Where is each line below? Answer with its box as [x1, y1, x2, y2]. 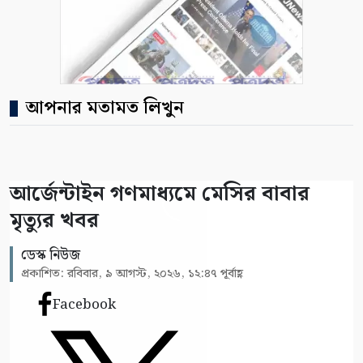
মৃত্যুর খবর [10, 203, 99, 237]
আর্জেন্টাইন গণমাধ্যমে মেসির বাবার [10, 177, 310, 211]
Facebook [52, 293, 116, 316]
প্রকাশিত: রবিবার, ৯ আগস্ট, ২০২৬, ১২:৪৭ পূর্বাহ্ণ [21, 263, 243, 284]
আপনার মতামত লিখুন [26, 93, 184, 122]
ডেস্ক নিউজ [21, 243, 80, 267]
